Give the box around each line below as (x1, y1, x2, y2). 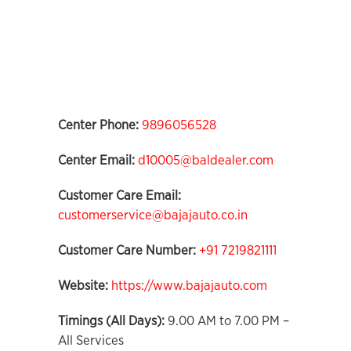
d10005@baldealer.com (138, 154, 273, 167)
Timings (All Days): (58, 314, 165, 327)
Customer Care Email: (58, 189, 181, 202)
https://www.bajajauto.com (111, 279, 267, 292)
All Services (58, 334, 124, 347)
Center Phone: (58, 118, 142, 132)
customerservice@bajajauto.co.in (58, 208, 248, 222)
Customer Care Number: (58, 244, 196, 257)
